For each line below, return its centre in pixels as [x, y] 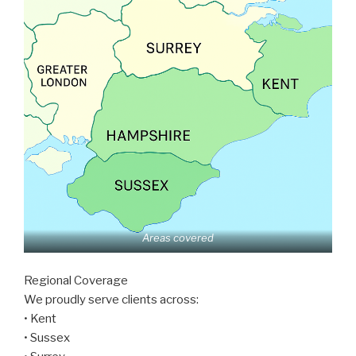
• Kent [40, 318]
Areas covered [178, 238]
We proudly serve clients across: [111, 299]
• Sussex [47, 337]
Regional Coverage [76, 280]
